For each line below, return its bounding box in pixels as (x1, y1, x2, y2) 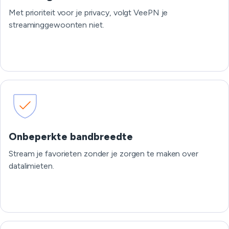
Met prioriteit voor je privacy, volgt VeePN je (9, 8, 168, 17)
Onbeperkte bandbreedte (9, 130, 133, 143)
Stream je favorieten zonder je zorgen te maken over (9, 149, 198, 158)
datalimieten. (9, 161, 54, 171)
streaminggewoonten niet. (9, 20, 104, 30)
